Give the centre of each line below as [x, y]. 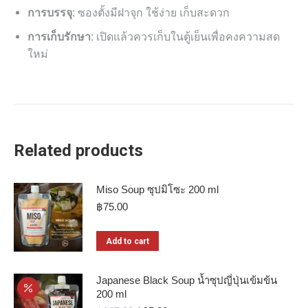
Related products [78, 151]
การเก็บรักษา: [60, 37]
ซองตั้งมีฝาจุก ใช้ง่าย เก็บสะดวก [152, 13]
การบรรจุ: [51, 13]
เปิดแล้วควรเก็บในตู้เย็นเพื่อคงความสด [187, 37]
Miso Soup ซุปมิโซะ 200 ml [157, 189]
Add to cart [128, 241]
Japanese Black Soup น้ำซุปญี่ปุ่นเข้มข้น [187, 280]
